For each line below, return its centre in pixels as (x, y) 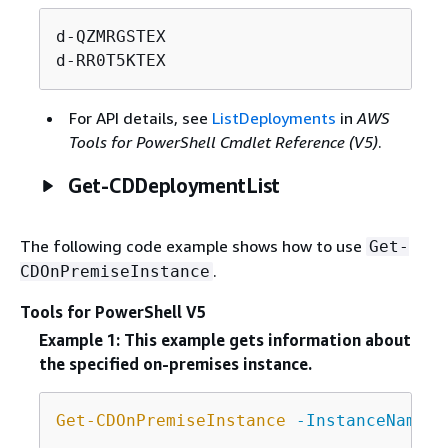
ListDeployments (273, 118)
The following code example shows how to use (193, 246)
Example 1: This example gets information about (224, 339)
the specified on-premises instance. (175, 363)
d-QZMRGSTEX (110, 37)
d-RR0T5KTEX (110, 61)
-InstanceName (360, 420)
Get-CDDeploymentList (174, 186)
